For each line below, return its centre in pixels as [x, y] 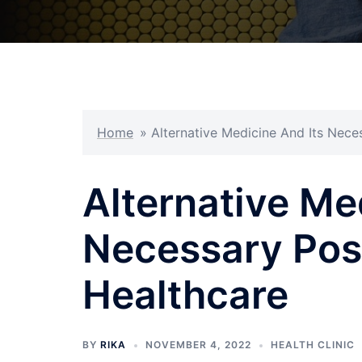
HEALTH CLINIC [313, 345]
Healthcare [185, 295]
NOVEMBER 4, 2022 [198, 345]
